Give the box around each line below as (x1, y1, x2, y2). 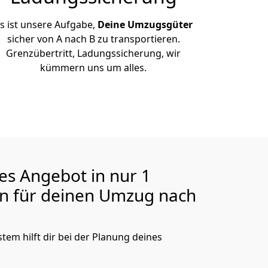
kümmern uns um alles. (40, 61, 147, 74)
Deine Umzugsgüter (97, 18, 193, 31)
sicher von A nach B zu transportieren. (7, 32, 180, 45)
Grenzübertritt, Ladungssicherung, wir (6, 47, 181, 60)
